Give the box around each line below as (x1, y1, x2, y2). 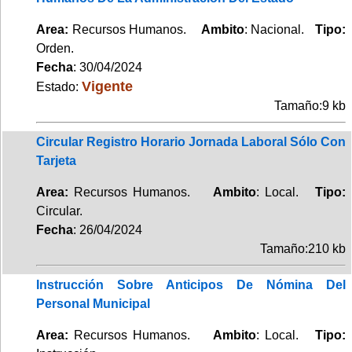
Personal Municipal (36, 296, 150, 310)
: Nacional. (244, 22, 316, 36)
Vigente (82, 77, 133, 94)
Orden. (36, 41, 74, 55)
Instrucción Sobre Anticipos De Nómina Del (36, 277, 346, 291)
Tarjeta (36, 153, 76, 167)
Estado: (36, 79, 82, 93)
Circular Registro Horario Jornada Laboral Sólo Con (36, 134, 346, 148)
